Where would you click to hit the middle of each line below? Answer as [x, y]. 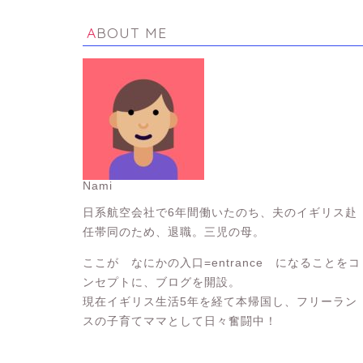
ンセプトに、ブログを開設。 [162, 282]
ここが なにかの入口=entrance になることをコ [222, 263]
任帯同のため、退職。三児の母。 [174, 232]
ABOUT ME [132, 33]
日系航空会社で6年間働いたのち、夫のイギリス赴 [220, 212]
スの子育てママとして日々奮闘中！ [180, 321]
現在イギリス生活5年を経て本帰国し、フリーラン [220, 301]
